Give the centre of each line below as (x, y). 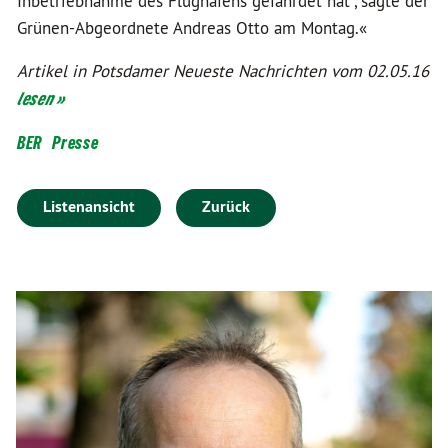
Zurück (226, 206)
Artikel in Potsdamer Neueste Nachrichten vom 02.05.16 (223, 71)
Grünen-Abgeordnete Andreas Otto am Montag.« (192, 28)
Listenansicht (89, 206)
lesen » (41, 98)
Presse (75, 142)
